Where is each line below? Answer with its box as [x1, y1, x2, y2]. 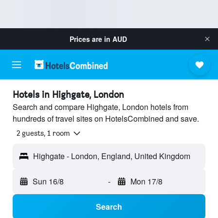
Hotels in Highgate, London [13, 89, 124, 100]
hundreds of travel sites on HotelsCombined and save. [13, 113, 199, 124]
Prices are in [70, 34, 112, 44]
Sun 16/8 [33, 176, 64, 187]
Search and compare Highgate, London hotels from [13, 101, 188, 112]
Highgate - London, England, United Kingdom [33, 150, 190, 162]
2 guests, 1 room [17, 128, 70, 138]
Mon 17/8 [130, 176, 163, 187]
